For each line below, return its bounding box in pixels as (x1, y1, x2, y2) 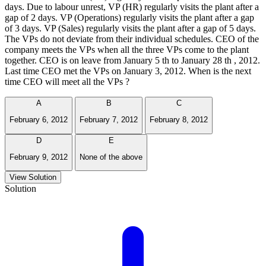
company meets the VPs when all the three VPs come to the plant (5, 44, 249, 55)
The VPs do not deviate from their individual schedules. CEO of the (5, 33, 259, 44)
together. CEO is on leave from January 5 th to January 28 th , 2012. (5, 55, 260, 65)
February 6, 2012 (9, 115, 68, 125)
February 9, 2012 (9, 152, 68, 161)
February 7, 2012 (80, 115, 138, 125)
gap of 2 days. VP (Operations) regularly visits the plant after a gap (5, 12, 254, 23)
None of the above (80, 152, 142, 161)
